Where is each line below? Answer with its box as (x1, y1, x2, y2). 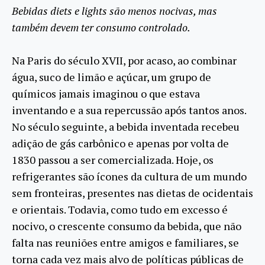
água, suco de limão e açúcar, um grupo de (12, 70, 211, 85)
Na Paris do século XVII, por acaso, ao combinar (12, 53, 237, 68)
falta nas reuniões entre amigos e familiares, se (12, 235, 239, 250)
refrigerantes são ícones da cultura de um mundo (12, 169, 247, 184)
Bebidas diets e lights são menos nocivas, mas (12, 4, 217, 18)
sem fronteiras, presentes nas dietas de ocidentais (12, 186, 253, 201)
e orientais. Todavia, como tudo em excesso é (12, 202, 228, 217)
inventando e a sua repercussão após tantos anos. (12, 103, 246, 118)
